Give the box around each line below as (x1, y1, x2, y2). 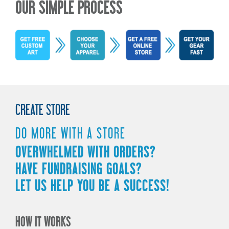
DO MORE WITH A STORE (15, 124, 126, 142)
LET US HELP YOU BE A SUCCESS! (15, 177, 170, 195)
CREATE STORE (15, 101, 70, 119)
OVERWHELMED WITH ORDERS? (15, 143, 156, 161)
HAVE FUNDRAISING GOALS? (15, 160, 142, 178)
